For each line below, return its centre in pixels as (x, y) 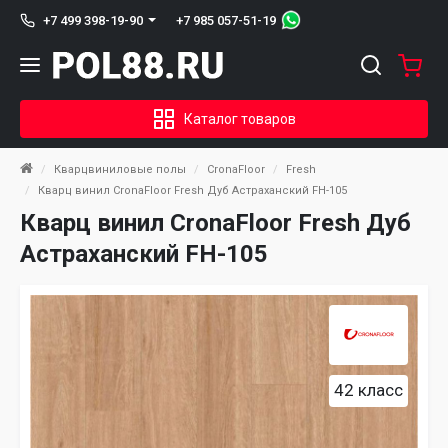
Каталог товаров (240, 118)
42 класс (368, 390)
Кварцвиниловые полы (120, 169)
